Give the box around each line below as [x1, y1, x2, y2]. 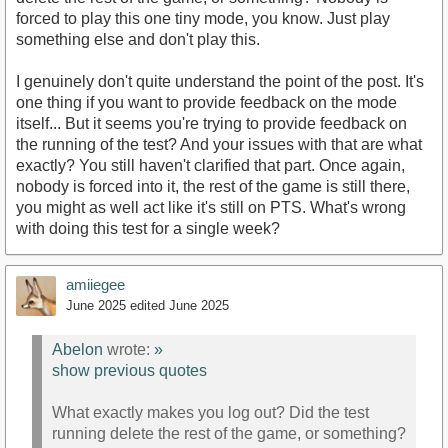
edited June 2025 [130, 297, 229, 313]
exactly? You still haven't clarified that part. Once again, [16, 156, 405, 174]
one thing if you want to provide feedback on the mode [16, 93, 397, 111]
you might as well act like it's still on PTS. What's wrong [16, 198, 406, 216]
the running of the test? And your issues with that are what [16, 135, 422, 153]
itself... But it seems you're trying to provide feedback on [16, 114, 407, 132]
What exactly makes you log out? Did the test [52, 404, 369, 422]
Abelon [52, 341, 103, 359]
